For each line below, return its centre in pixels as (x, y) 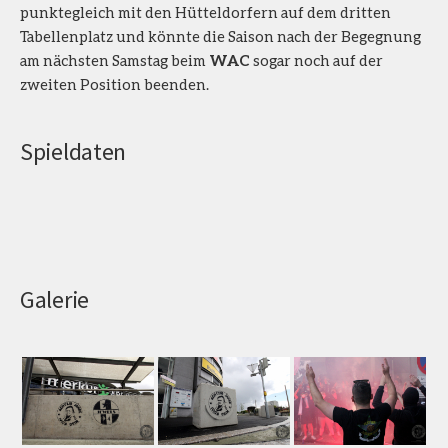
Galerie (54, 300)
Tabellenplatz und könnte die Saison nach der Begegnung (220, 36)
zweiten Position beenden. (114, 84)
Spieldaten (73, 152)
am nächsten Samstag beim (114, 60)
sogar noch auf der (316, 60)
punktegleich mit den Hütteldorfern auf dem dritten (205, 12)
